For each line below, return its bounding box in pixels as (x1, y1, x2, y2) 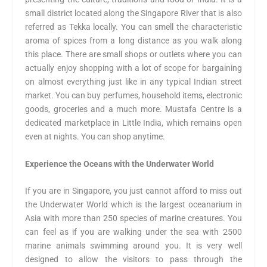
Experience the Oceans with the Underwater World (25, 159, 218, 169)
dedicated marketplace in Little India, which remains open (25, 118, 242, 128)
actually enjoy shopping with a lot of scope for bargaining (25, 63, 242, 73)
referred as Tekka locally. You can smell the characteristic (25, 22, 242, 32)
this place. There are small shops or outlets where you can (25, 49, 242, 60)
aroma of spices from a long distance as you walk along (25, 36, 242, 46)
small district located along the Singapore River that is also (25, 8, 242, 18)
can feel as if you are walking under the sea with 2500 (25, 226, 242, 237)
